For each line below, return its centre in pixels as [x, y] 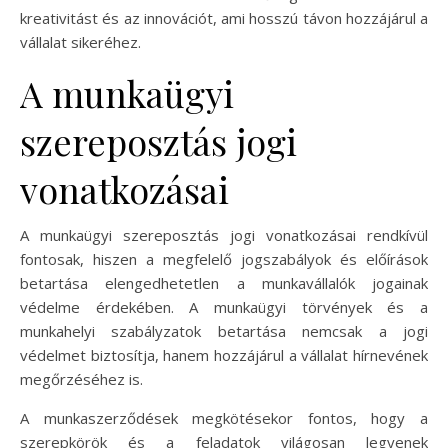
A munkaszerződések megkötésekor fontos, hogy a [224, 418]
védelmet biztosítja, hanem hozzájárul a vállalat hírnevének [224, 355]
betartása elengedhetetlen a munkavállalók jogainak [224, 283]
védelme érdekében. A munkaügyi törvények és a [224, 307]
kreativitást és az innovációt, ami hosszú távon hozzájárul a [224, 18]
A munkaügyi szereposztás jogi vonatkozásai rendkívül [224, 235]
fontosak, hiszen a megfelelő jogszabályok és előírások [224, 259]
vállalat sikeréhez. [80, 42]
